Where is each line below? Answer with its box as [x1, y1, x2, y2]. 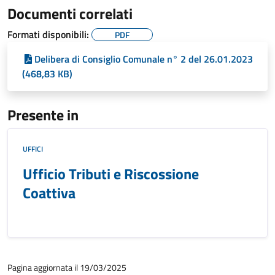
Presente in [7, 104, 79, 126]
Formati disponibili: [7, 27, 91, 42]
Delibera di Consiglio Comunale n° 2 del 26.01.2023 [34, 52, 253, 66]
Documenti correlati [7, 2, 133, 25]
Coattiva [23, 182, 76, 204]
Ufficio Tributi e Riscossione [23, 163, 199, 185]
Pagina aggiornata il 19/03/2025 [7, 261, 126, 274]
